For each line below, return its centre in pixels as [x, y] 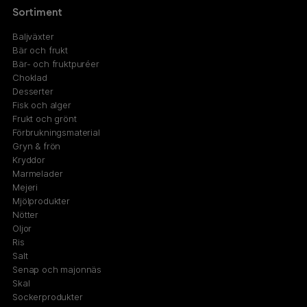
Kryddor [29, 159]
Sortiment [38, 12]
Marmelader [38, 173]
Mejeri [25, 187]
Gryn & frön [37, 146]
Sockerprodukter [48, 296]
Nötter [26, 214]
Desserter [33, 91]
